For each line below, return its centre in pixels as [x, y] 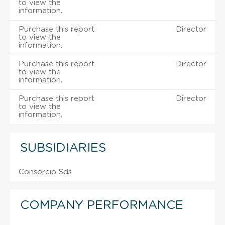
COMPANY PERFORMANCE [102, 205]
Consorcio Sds [45, 172]
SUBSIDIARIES [63, 148]
